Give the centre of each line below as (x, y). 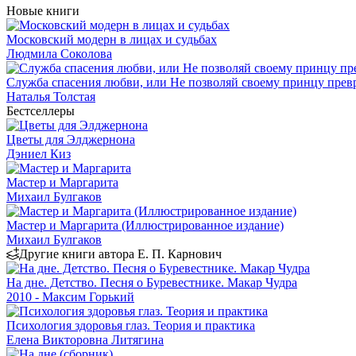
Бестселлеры (41, 110)
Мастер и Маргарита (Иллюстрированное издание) (145, 225)
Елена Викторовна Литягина (85, 339)
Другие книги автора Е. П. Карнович (120, 253)
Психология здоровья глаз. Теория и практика (131, 325)
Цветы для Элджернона (71, 139)
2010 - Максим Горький (70, 296)
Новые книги (43, 10)
